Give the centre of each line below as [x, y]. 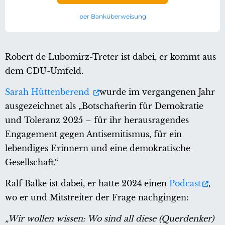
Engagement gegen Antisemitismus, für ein [93, 134]
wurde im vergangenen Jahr [157, 92]
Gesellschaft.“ [32, 162]
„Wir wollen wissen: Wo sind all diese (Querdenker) [109, 218]
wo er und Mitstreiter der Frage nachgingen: [97, 197]
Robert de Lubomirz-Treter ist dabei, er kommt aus [110, 57]
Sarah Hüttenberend [48, 92]
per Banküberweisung [113, 16]
